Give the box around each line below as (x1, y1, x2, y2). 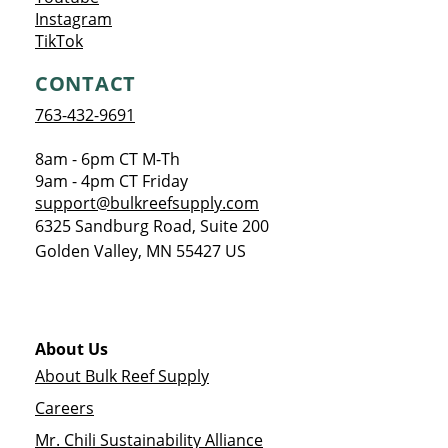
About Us (35, 338, 108, 360)
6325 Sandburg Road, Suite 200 (35, 215, 269, 237)
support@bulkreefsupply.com (35, 192, 259, 214)
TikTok (35, 30, 83, 52)
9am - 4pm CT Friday (35, 170, 188, 192)
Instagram (35, 8, 112, 30)
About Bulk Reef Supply (35, 365, 209, 387)
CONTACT (35, 70, 136, 97)
